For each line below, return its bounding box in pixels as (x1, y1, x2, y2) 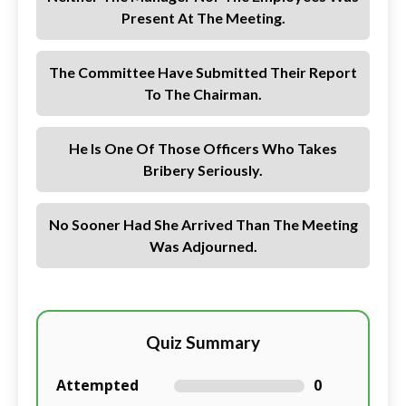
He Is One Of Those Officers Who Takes (69, 140, 337, 158)
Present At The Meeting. (121, 9, 285, 27)
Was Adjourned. (149, 237, 257, 256)
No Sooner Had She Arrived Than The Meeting (48, 216, 358, 234)
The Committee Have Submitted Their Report (49, 63, 357, 82)
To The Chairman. (144, 85, 262, 103)
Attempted (56, 375, 139, 396)
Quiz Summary (146, 332, 260, 353)
